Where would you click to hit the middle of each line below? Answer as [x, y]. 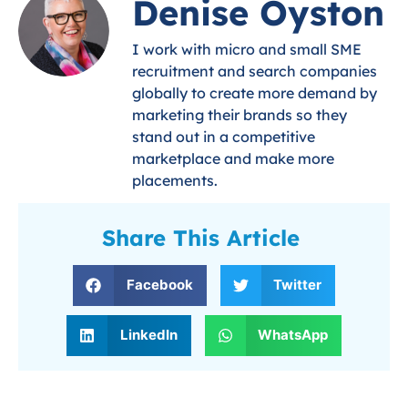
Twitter [297, 285]
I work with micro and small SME [247, 50]
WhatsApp [293, 335]
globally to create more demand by [255, 93]
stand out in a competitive [224, 137]
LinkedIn [148, 335]
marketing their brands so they [240, 115]
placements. [175, 181]
